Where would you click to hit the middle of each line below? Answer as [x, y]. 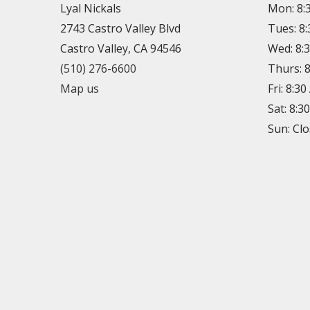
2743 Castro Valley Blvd [120, 29]
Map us [80, 89]
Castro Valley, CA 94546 [121, 49]
